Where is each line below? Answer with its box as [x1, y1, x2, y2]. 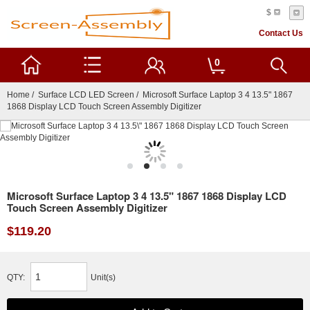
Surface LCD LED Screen [38, 90, 134, 100]
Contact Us [259, 29, 303, 37]
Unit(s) [91, 273, 116, 282]
